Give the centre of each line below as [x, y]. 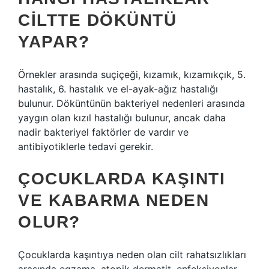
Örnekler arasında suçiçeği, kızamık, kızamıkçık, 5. [132, 74]
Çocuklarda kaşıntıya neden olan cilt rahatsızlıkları [132, 255]
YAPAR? [54, 42]
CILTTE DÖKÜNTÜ [97, 20]
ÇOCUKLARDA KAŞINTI [122, 179]
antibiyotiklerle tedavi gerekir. [86, 147]
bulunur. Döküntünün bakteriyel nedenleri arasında [131, 103]
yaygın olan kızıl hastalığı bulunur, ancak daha [122, 118]
